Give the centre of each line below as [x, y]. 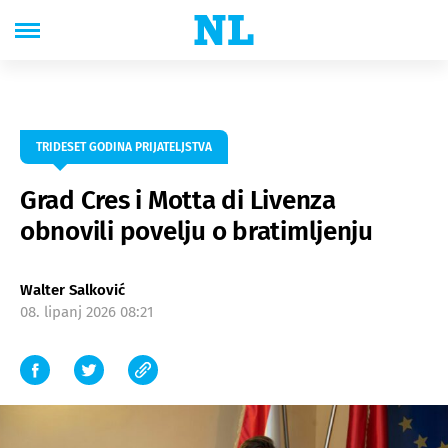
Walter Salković [72, 290]
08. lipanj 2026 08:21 [87, 312]
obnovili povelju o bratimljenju [196, 231]
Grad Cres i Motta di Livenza [178, 200]
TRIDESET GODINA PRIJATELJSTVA [124, 147]
